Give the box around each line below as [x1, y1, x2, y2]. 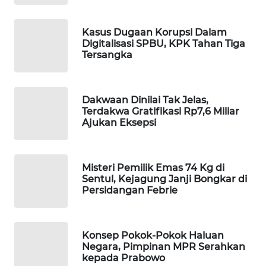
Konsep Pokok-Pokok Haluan [82, 229, 224, 241]
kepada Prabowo [82, 252, 165, 264]
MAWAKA [24, 15, 57, 26]
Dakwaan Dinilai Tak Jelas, [82, 94, 208, 106]
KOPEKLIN [24, 241, 61, 252]
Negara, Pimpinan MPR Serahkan [82, 240, 245, 252]
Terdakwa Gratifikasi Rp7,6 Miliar [82, 105, 239, 117]
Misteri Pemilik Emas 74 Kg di [82, 161, 224, 173]
